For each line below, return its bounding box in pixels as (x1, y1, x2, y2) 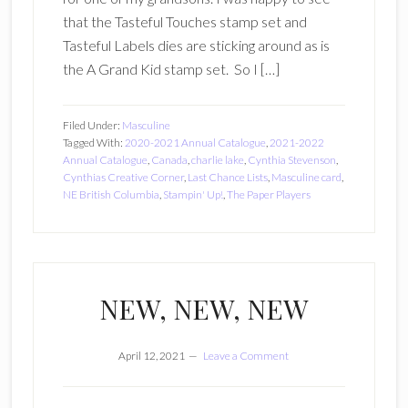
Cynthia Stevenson (247, 153, 336, 167)
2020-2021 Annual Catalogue (124, 136, 266, 149)
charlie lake (190, 153, 244, 167)
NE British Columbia (62, 188, 159, 201)
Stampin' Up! (162, 188, 223, 201)
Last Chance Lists (187, 170, 268, 184)
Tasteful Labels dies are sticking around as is (62, 36, 330, 54)
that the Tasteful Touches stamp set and (62, 13, 307, 30)
